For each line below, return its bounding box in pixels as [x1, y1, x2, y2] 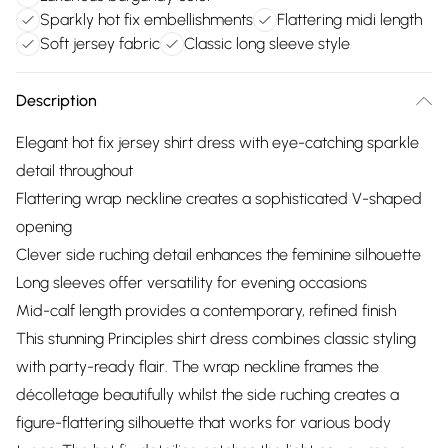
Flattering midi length [277, 10, 422, 29]
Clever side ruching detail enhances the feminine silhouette [16, 245, 421, 264]
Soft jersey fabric [40, 34, 160, 53]
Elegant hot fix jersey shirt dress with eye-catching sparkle [16, 133, 419, 152]
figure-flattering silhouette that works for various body [16, 413, 391, 432]
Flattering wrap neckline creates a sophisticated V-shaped [16, 189, 422, 208]
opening [16, 217, 72, 236]
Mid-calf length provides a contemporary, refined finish [16, 301, 396, 320]
